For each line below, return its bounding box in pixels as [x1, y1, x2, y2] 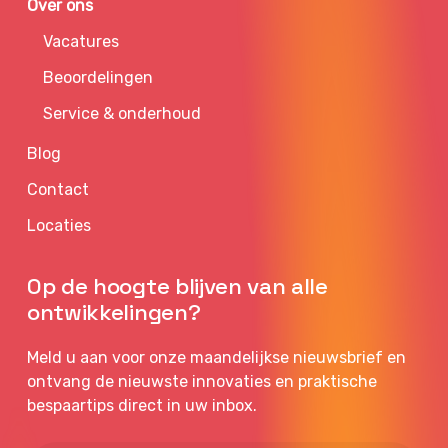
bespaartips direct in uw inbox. [27, 396, 258, 416]
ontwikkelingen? [27, 298, 201, 328]
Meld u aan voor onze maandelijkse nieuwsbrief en [27, 348, 407, 368]
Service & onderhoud [43, 104, 202, 124]
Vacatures [43, 32, 120, 52]
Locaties [27, 216, 92, 236]
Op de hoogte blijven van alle [27, 272, 328, 302]
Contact [27, 180, 90, 200]
